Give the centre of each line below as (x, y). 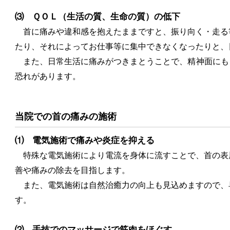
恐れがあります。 (48, 76)
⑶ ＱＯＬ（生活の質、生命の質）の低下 (98, 16)
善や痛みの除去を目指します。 (72, 170)
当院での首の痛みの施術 (66, 116)
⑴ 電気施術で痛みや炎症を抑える (85, 141)
